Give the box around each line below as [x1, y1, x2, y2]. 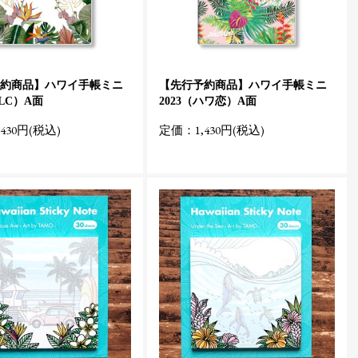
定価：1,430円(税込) [159, 122, 265, 137]
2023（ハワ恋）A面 [159, 95, 257, 107]
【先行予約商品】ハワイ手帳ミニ [159, 79, 327, 91]
